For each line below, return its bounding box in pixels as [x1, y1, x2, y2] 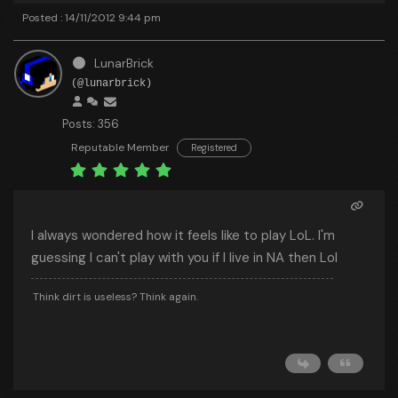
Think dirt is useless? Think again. [33, 290, 198, 304]
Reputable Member [71, 140, 170, 155]
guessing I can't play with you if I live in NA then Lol [31, 249, 338, 267]
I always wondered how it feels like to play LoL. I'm [31, 227, 335, 244]
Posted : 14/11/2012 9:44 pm [22, 11, 161, 25]
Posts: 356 [62, 116, 119, 131]
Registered [191, 141, 237, 154]
